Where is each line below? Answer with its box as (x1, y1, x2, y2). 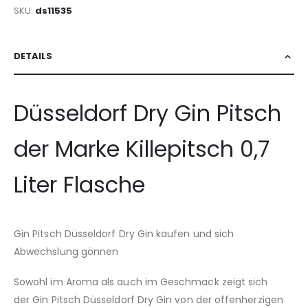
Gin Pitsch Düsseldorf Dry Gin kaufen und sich (14, 226, 234, 241)
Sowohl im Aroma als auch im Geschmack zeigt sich (14, 275, 268, 289)
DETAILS (14, 49, 52, 63)
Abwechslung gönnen (14, 244, 119, 258)
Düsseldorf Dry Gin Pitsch (14, 97, 281, 129)
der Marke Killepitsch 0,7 (14, 133, 269, 164)
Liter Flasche (14, 168, 145, 200)
